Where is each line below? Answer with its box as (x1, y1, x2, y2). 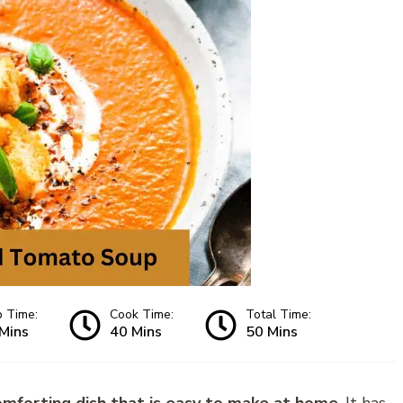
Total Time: (246, 306, 311, 324)
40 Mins (110, 322, 162, 343)
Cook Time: (110, 306, 174, 324)
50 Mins (246, 322, 298, 343)
